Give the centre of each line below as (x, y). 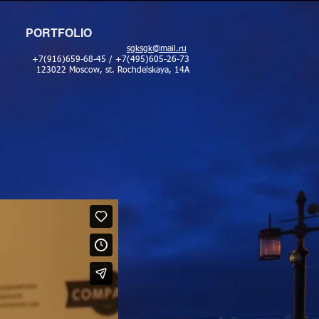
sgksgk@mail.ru (157, 49)
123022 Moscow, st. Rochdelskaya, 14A (113, 70)
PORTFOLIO (59, 33)
